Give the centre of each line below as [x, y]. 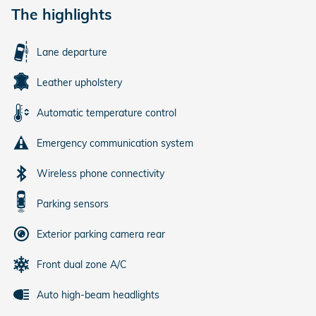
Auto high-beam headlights [98, 295]
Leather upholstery [79, 83]
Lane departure [72, 53]
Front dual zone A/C [82, 265]
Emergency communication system [115, 144]
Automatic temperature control [107, 113]
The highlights [62, 14]
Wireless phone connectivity [101, 174]
